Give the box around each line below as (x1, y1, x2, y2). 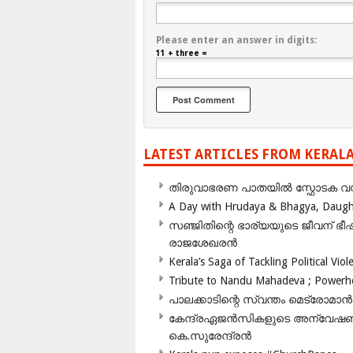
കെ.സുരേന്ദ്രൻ (169, 329, 251, 343)
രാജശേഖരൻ (169, 236, 237, 250)
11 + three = (156, 49, 207, 58)
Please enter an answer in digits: (156, 35, 317, 46)
